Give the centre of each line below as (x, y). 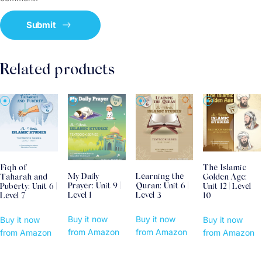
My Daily (83, 177)
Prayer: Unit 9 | (94, 187)
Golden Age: (225, 178)
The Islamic (225, 169)
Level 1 (80, 196)
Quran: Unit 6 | (162, 187)
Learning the (159, 177)
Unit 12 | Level (227, 187)
